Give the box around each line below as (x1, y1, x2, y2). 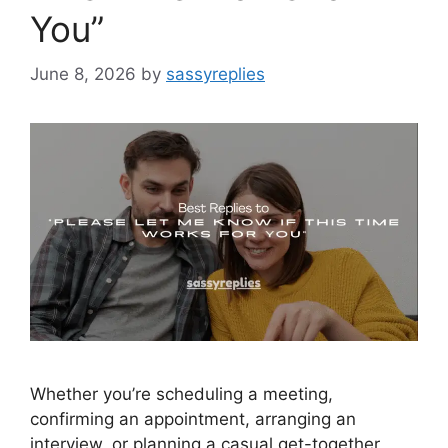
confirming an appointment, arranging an (30, 408, 356, 429)
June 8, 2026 (30, 63, 136, 84)
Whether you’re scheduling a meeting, (30, 383, 333, 404)
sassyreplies (166, 63, 265, 84)
